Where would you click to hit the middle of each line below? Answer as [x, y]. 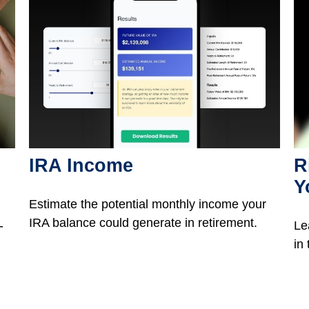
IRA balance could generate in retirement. [143, 223]
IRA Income [81, 166]
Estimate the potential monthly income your [148, 205]
